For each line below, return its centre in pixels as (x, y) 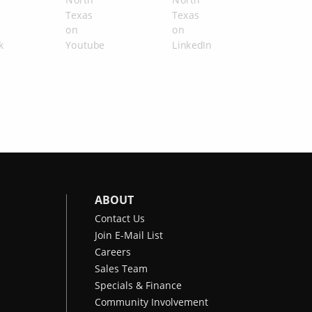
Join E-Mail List (129, 235)
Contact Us (120, 218)
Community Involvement (151, 302)
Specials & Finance (138, 285)
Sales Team (121, 268)
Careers (113, 252)
